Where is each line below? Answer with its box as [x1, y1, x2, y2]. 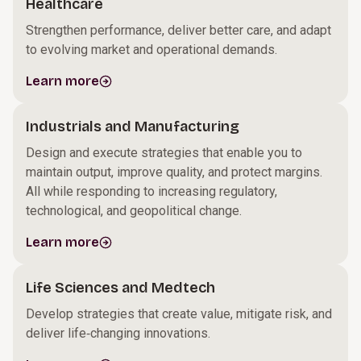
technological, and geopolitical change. [26, 203, 242, 218]
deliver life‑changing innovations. [26, 326, 210, 341]
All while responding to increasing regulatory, [26, 184, 277, 199]
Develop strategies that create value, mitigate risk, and [26, 306, 332, 322]
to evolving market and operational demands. [26, 42, 277, 57]
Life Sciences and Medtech [26, 279, 215, 297]
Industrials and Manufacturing [26, 118, 239, 135]
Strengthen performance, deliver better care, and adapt [26, 23, 331, 38]
